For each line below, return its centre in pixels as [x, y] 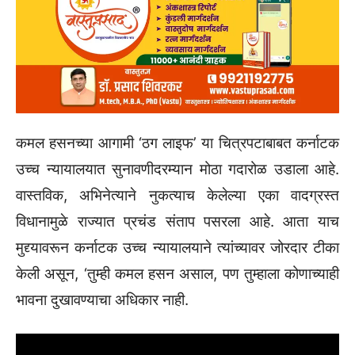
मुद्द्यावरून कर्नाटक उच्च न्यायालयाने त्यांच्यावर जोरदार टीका [177, 248]
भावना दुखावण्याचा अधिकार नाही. [102, 300]
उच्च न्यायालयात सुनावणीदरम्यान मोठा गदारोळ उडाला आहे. [177, 170]
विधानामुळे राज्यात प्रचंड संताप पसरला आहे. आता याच [177, 222]
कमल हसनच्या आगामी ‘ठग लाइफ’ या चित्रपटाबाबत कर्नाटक [177, 143]
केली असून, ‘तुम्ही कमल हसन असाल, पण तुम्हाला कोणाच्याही [177, 274]
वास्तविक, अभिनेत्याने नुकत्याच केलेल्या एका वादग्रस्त [177, 196]
